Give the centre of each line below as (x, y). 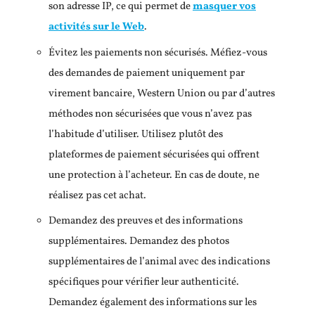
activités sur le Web (96, 27)
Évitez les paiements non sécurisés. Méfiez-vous (158, 53)
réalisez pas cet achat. (97, 195)
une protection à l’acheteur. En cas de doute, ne (154, 175)
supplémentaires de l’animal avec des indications (159, 262)
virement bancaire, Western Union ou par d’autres (162, 94)
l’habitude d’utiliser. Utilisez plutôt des (136, 134)
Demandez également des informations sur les (153, 303)
